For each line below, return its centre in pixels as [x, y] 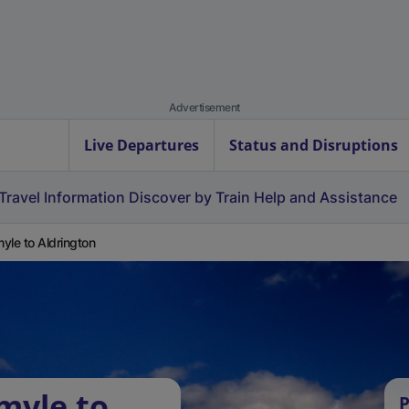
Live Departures [142, 145]
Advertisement [204, 107]
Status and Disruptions [314, 145]
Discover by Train [189, 197]
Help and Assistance [325, 197]
